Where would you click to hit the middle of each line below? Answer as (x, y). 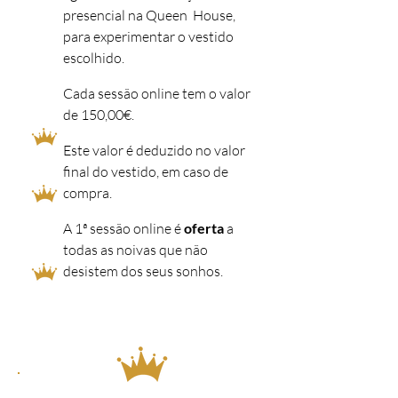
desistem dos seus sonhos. (143, 271)
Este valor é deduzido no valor (154, 150)
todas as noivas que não (135, 250)
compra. (88, 193)
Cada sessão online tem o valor (157, 93)
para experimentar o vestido (148, 36)
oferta (204, 228)
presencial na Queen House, (149, 15)
